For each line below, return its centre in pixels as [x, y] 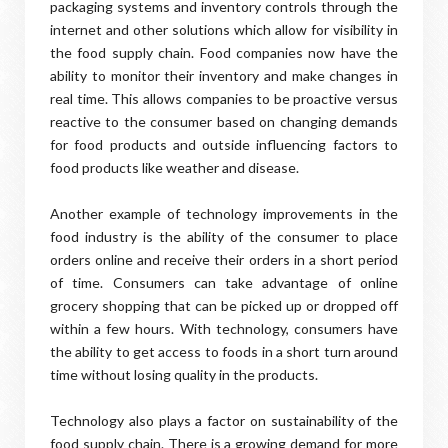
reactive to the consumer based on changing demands [224, 121]
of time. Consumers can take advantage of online [224, 282]
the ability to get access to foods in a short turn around [224, 351]
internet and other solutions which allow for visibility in [224, 29]
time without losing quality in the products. [184, 374]
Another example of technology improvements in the [224, 213]
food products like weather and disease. [174, 167]
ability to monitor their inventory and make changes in [224, 75]
